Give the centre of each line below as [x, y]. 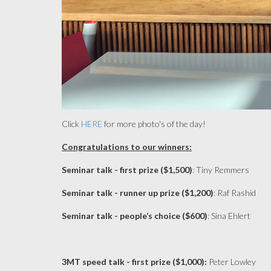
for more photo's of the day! [155, 124]
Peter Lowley [232, 262]
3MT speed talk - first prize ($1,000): [135, 262]
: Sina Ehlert [229, 216]
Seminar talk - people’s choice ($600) [135, 216]
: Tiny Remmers [221, 170]
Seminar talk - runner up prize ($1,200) [138, 193]
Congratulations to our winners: [127, 147]
